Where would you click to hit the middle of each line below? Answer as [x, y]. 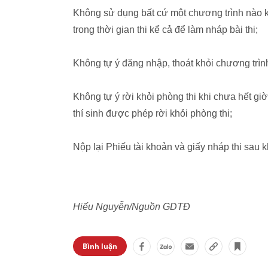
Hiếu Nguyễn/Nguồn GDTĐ [132, 207]
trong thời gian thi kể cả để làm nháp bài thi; [165, 30]
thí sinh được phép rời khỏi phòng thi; [153, 113]
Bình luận [100, 246]
